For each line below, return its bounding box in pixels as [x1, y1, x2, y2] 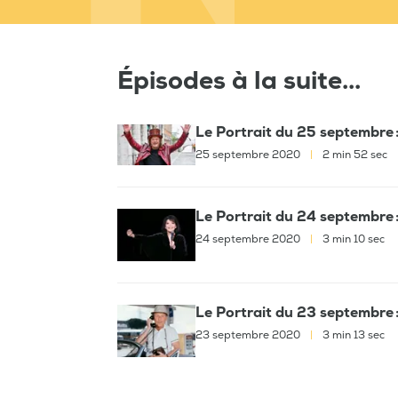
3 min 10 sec [320, 232, 385, 246]
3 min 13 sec [320, 328, 385, 342]
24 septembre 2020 [195, 232, 303, 246]
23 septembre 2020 [195, 328, 303, 342]
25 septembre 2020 [195, 148, 303, 162]
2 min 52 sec [320, 148, 387, 162]
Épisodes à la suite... [117, 66, 361, 97]
